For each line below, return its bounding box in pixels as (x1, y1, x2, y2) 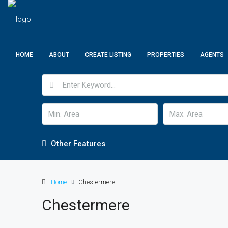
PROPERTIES (147, 51, 184, 59)
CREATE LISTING (85, 51, 131, 59)
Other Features (49, 139, 105, 148)
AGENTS (200, 51, 224, 59)
